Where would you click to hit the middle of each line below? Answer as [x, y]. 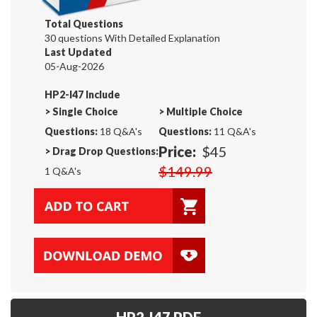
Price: [177, 151]
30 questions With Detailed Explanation [132, 38]
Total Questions [84, 23]
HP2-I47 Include [82, 94]
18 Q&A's [120, 131]
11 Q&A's [234, 131]
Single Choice [85, 111]
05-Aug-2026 [74, 66]
